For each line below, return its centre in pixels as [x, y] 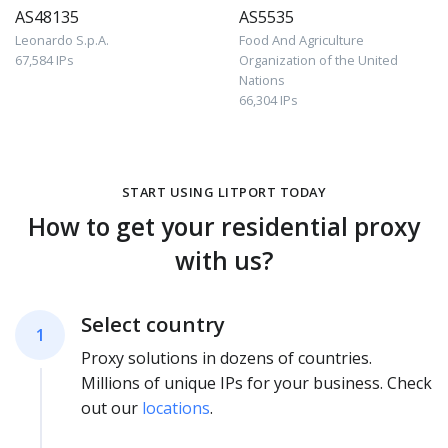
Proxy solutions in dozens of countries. [226, 358]
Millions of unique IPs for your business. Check [256, 383]
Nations [262, 80]
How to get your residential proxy [224, 227]
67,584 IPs [44, 60]
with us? [224, 261]
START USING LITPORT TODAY [224, 192]
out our [111, 408]
